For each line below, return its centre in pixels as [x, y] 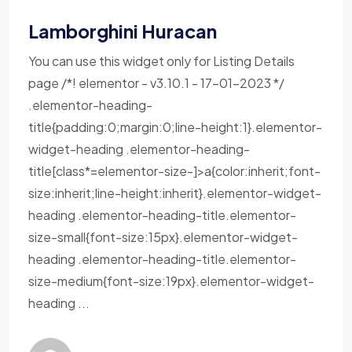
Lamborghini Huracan [123, 31]
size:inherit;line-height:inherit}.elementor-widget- [175, 193]
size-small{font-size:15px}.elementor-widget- [163, 237]
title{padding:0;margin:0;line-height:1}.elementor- [175, 127]
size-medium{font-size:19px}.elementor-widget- [171, 281]
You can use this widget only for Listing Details [161, 61]
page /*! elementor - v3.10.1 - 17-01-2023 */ [156, 83]
